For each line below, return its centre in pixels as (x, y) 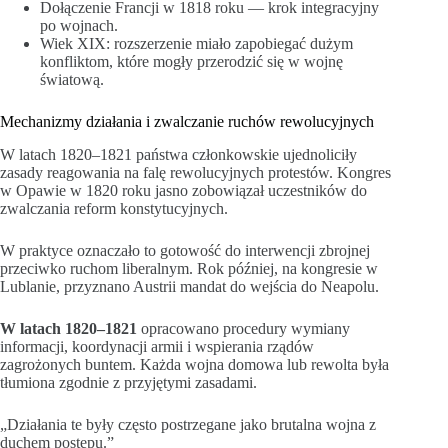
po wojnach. (79, 25)
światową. (72, 79)
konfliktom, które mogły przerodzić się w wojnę (191, 61)
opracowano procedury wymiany (243, 328)
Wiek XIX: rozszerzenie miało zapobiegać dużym (196, 43)
